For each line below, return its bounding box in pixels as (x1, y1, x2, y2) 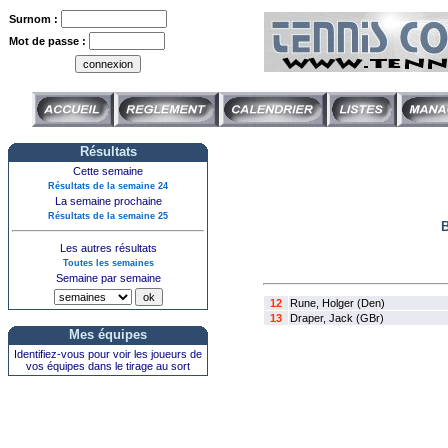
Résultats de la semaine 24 (48, 181, 168, 191)
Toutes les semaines (62, 258, 154, 268)
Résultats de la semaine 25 (48, 211, 168, 221)
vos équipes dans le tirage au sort (26, 360, 190, 372)
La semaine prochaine (54, 195, 162, 207)
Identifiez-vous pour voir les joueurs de (14, 348, 202, 360)
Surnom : (9, 13, 61, 25)
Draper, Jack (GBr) (289, 312, 384, 325)
